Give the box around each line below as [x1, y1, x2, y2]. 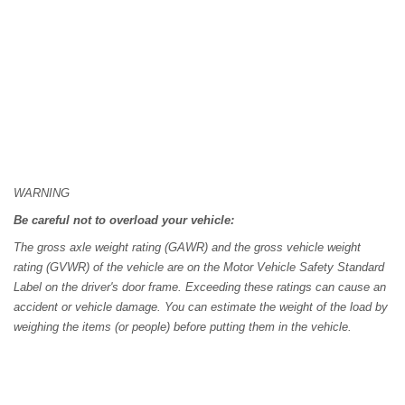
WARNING [14, 185, 70, 200]
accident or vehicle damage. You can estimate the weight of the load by [14, 299, 388, 314]
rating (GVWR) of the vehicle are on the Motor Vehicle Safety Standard [14, 259, 384, 274]
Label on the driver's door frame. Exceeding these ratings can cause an [14, 279, 386, 294]
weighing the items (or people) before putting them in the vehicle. [14, 319, 352, 334]
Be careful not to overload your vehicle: [14, 212, 234, 227]
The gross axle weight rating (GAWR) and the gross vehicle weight [14, 240, 361, 254]
